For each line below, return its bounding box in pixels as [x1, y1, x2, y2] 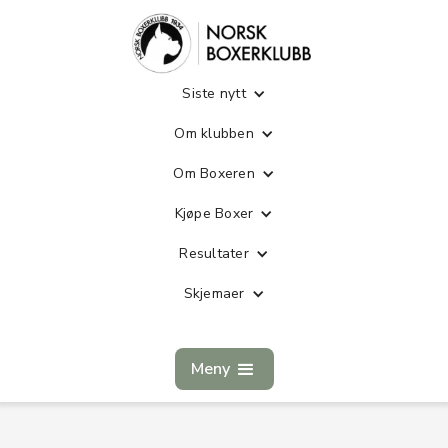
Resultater [179, 243, 249, 263]
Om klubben [174, 123, 254, 143]
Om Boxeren [173, 163, 255, 183]
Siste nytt [182, 83, 246, 103]
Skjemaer [183, 283, 245, 303]
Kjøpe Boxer [174, 203, 254, 223]
